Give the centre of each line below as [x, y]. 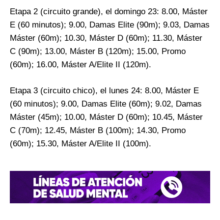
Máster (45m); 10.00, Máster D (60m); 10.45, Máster [106, 117]
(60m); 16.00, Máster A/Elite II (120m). [81, 65]
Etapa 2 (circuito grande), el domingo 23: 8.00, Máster [109, 12]
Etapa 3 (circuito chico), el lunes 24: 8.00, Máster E [104, 91]
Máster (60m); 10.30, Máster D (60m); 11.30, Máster [106, 38]
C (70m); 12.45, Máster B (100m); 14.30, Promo [98, 131]
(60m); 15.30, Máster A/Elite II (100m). [81, 144]
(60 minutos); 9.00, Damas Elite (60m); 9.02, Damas [106, 104]
